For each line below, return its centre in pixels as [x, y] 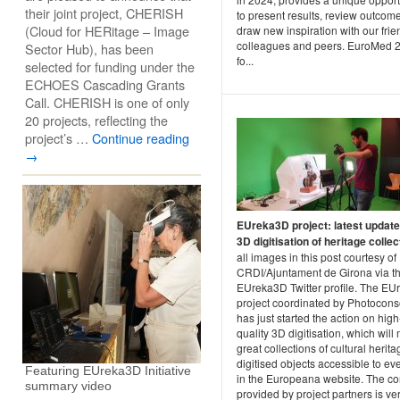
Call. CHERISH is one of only [107, 102]
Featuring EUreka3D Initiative [108, 371]
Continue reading [141, 138]
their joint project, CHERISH [104, 13]
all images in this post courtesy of [317, 256]
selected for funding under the [110, 67]
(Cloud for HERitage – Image [107, 31]
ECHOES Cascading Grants [105, 84]
